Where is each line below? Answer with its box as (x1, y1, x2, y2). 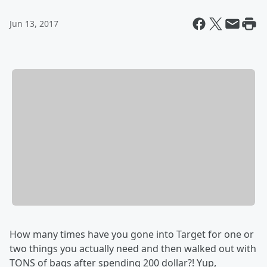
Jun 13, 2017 (10, 18, 58, 29)
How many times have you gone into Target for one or (10, 228, 254, 241)
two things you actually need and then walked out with (10, 242, 256, 256)
